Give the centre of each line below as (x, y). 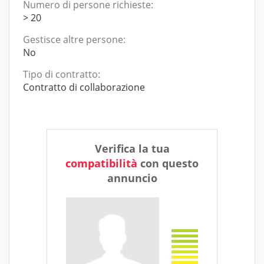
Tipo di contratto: (62, 74)
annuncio (132, 178)
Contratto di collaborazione (84, 87)
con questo (168, 163)
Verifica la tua (132, 148)
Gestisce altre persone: (74, 39)
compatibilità (101, 163)
